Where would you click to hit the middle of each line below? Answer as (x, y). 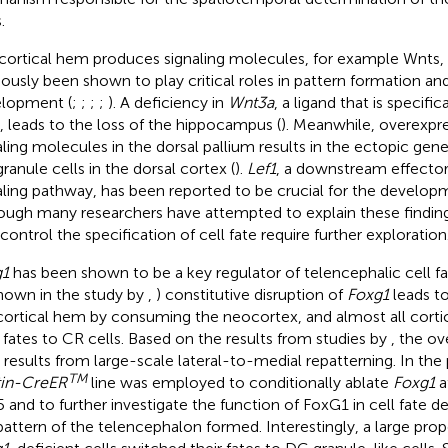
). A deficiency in (167, 102)
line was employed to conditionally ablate (239, 382)
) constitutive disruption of (251, 294)
